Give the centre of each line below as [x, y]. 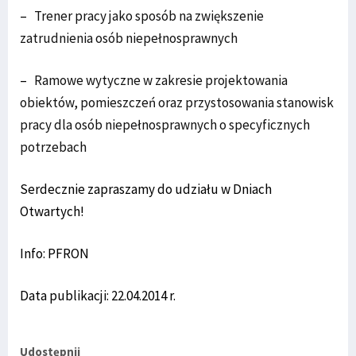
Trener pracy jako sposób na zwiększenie [149, 16]
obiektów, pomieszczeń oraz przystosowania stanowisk [177, 103]
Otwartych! [52, 211]
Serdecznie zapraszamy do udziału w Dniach [146, 189]
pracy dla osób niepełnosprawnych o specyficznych [165, 125]
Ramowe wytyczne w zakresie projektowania [161, 80]
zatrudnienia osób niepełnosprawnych [129, 38]
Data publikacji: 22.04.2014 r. [98, 296]
